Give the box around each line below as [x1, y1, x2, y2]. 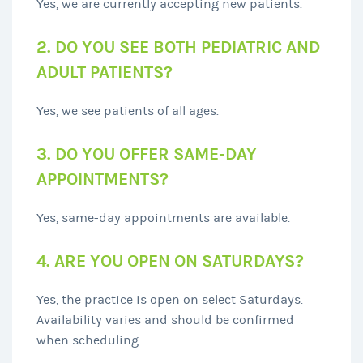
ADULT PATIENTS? [36, 62, 173, 83]
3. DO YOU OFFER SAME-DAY [36, 143, 257, 164]
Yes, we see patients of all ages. [36, 103, 219, 118]
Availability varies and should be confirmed [36, 312, 294, 327]
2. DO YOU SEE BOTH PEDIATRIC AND [36, 36, 320, 58]
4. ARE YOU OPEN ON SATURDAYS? [36, 250, 304, 271]
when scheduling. [36, 332, 141, 348]
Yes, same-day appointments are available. [36, 210, 290, 225]
